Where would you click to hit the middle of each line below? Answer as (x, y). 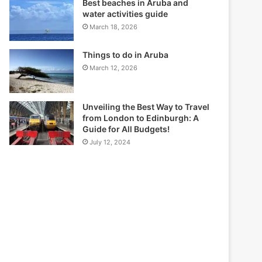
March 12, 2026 (114, 68)
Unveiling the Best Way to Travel (146, 107)
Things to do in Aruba (126, 55)
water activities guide (125, 14)
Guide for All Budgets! (126, 129)
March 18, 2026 (114, 27)
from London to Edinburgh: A (141, 118)
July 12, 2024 (110, 142)
